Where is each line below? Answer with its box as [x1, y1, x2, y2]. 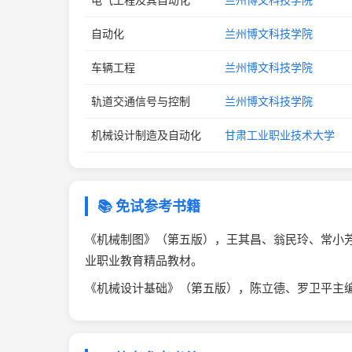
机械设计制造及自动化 [91, 128, 201, 141]
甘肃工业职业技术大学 [225, 128, 335, 141]
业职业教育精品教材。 [85, 253, 203, 268]
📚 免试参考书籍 [97, 198, 200, 214]
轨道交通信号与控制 [91, 94, 190, 108]
